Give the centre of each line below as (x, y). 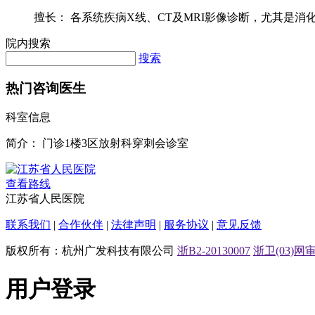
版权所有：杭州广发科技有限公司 (91, 251)
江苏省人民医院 (45, 199)
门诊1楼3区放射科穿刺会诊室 (115, 143)
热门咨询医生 (46, 88)
